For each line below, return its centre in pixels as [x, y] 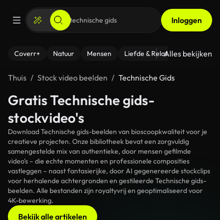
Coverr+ [27, 54]
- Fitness [202, 54]
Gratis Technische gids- [81, 100]
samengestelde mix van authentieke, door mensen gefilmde [99, 151]
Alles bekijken [188, 54]
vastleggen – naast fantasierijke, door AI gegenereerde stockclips [109, 171]
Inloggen [187, 20]
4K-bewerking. [31, 200]
